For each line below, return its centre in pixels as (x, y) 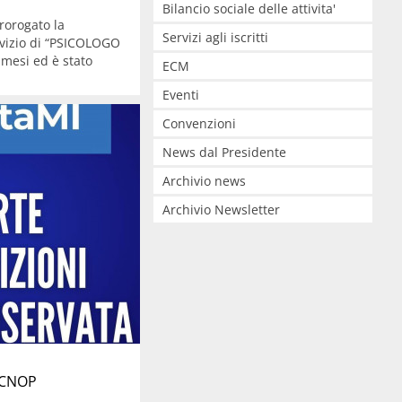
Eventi (180, 95)
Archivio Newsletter (221, 210)
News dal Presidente (224, 152)
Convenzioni (199, 123)
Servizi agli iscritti (215, 37)
